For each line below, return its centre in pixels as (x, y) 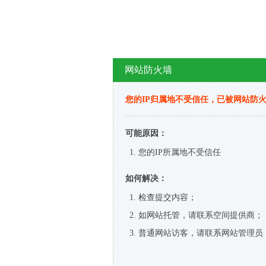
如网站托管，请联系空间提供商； (201, 215)
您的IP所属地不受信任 (180, 152)
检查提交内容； (167, 197)
